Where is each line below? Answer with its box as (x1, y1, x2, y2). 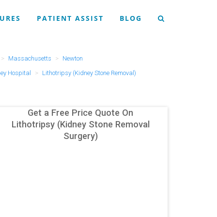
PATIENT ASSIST (37, 14, 104, 23)
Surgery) (63, 131, 98, 141)
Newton (62, 55, 83, 62)
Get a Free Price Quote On (28, 108, 133, 118)
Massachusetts (8, 55, 51, 62)
